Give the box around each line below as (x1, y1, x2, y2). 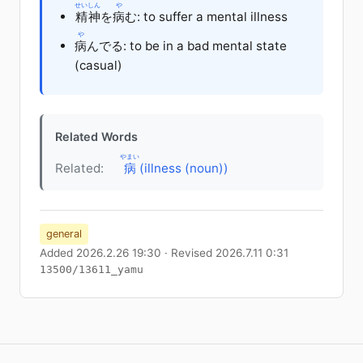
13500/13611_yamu (40, 263, 143, 275)
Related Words (55, 129, 138, 143)
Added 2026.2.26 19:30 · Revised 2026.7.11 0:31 (40, 246, 288, 259)
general (46, 227, 82, 240)
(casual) (75, 57, 122, 73)
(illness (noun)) (136, 160, 228, 176)
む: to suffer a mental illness (125, 8, 288, 24)
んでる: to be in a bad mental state (87, 37, 287, 53)
